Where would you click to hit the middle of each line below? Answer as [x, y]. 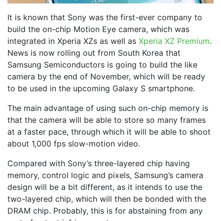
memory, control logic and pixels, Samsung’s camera [105, 175]
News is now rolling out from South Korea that [94, 53]
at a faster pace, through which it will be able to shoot [109, 131]
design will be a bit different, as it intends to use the [105, 187]
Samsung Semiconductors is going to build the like [102, 64]
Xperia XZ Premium [174, 41]
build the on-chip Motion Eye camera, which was [98, 29]
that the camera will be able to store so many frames [107, 120]
